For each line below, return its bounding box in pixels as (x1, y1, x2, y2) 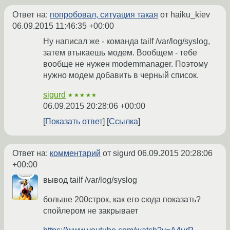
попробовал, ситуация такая (50, 10, 158, 19)
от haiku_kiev (158, 10, 210, 19)
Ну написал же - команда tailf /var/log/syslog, (43, 36, 210, 46)
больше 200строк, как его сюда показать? (43, 195, 201, 204)
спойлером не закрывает (43, 206, 138, 215)
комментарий (50, 148, 101, 158)
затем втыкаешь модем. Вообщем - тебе (43, 48, 197, 57)
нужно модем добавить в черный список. (43, 70, 199, 80)
